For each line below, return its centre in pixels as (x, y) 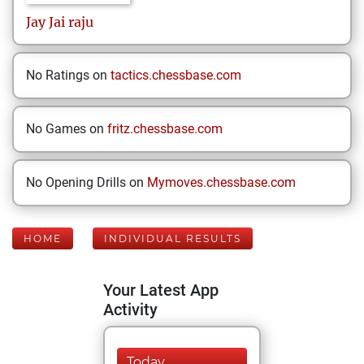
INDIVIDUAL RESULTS (173, 238)
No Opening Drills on (87, 182)
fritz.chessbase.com (165, 129)
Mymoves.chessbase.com (221, 182)
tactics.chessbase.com (176, 75)
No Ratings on (68, 75)
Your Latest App (161, 290)
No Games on (67, 129)
